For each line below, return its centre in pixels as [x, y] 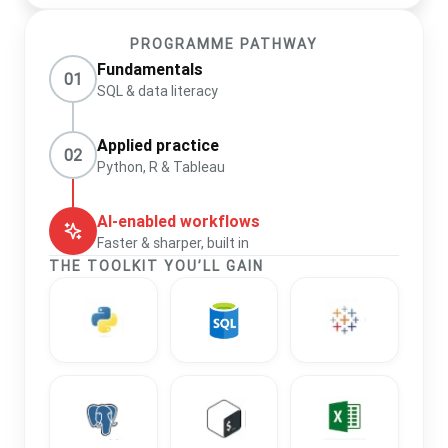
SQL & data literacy [157, 90]
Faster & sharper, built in [173, 242]
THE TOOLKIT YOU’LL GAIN [156, 266]
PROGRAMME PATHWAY [224, 44]
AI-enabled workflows [178, 220]
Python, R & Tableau [161, 166]
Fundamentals [150, 68]
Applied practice [158, 144]
